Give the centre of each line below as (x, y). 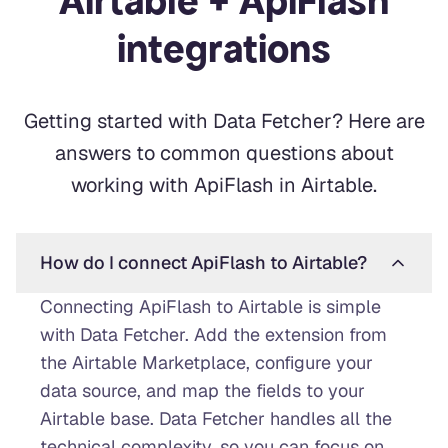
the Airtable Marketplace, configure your (206, 362)
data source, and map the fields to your (202, 390)
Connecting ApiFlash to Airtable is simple (210, 306)
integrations (224, 48)
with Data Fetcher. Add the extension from (213, 334)
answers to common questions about (224, 152)
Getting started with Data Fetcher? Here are (224, 120)
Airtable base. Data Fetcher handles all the (216, 418)
